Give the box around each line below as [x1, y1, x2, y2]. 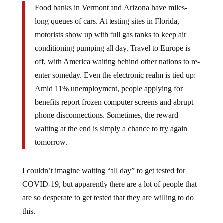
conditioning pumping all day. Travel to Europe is [34, 43, 190, 52]
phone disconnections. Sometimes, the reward [34, 111, 178, 119]
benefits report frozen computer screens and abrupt [34, 97, 193, 106]
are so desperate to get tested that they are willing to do [22, 193, 194, 202]
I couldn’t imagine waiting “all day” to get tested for [22, 166, 185, 175]
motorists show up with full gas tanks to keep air [34, 30, 186, 39]
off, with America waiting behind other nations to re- [34, 57, 200, 66]
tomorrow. [34, 137, 67, 146]
